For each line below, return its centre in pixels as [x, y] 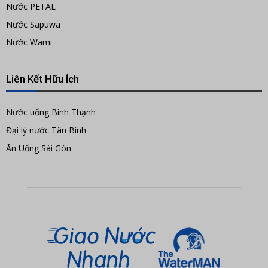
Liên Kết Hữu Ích [42, 79]
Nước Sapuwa [33, 25]
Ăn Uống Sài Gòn [39, 148]
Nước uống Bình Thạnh [51, 112]
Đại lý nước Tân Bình [46, 130]
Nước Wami [29, 42]
